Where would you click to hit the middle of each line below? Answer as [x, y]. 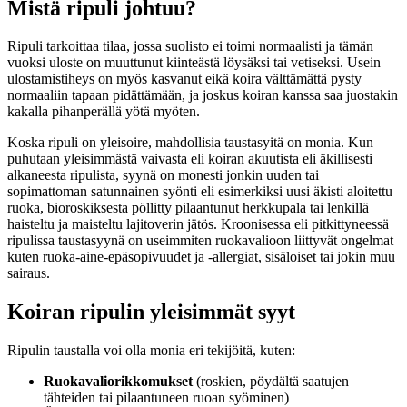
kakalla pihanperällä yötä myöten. [104, 112]
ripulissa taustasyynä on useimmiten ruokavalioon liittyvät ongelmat [200, 241]
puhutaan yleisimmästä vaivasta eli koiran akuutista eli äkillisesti [190, 159]
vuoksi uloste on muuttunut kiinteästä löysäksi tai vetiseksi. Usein [194, 63]
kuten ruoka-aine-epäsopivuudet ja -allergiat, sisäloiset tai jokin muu [201, 257]
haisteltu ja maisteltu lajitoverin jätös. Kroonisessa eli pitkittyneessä [198, 224]
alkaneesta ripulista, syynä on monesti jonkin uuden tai [163, 175]
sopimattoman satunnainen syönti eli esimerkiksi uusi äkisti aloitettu [200, 192]
